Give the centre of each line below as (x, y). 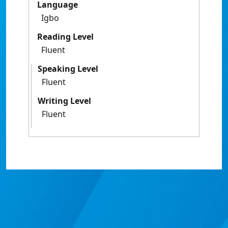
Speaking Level (68, 69)
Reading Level (65, 37)
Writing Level (64, 101)
